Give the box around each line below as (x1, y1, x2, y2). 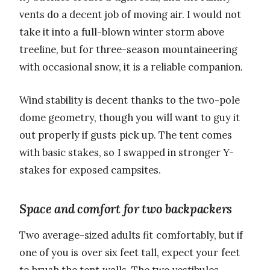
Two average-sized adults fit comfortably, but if (19, 228, 243, 242)
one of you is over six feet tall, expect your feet (19, 246, 240, 260)
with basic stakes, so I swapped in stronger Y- (19, 146, 234, 160)
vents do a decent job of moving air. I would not (19, 8, 241, 22)
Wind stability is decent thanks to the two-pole (19, 93, 240, 107)
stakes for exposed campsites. (19, 163, 162, 177)
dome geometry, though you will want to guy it (19, 111, 240, 125)
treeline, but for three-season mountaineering (19, 43, 237, 57)
